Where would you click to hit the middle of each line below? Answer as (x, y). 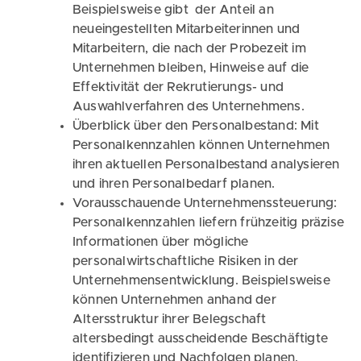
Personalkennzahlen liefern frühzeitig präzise (209, 222)
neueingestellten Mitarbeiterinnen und (187, 29)
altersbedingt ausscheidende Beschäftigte (201, 338)
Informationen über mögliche (161, 241)
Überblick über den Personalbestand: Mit (196, 125)
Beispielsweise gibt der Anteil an (173, 9)
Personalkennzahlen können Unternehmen (201, 145)
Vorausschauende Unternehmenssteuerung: (205, 203)
